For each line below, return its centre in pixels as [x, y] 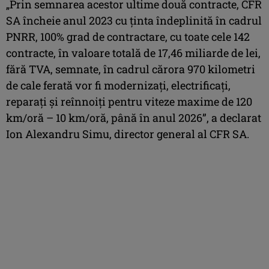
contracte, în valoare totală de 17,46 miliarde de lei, [133, 53]
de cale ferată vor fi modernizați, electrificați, [118, 85]
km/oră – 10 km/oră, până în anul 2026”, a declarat [134, 117]
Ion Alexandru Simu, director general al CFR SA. [128, 134]
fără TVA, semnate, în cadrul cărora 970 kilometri [131, 69]
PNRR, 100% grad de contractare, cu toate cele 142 [128, 36]
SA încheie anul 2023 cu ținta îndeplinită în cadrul [134, 20]
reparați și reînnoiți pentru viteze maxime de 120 [129, 101]
